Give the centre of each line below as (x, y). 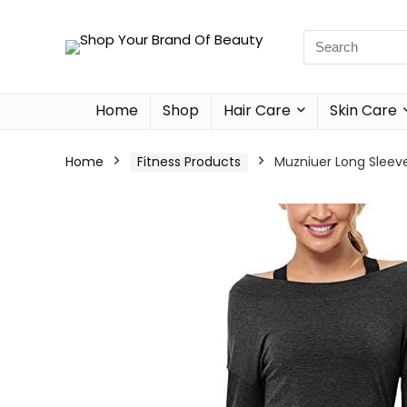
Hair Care (257, 110)
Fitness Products (189, 162)
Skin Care (363, 110)
